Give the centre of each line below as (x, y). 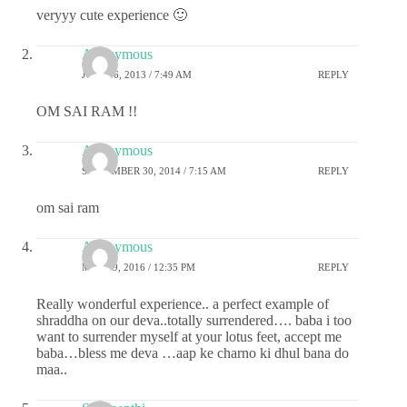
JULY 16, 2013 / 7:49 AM (137, 74)
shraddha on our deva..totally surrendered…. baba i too (194, 321)
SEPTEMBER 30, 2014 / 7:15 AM (154, 170)
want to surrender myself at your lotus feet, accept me (189, 337)
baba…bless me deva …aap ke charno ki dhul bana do (193, 353)
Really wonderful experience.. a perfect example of (183, 304)
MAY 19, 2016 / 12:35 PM (139, 267)
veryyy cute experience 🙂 (112, 15)
